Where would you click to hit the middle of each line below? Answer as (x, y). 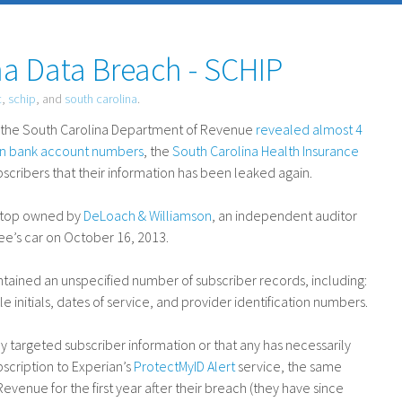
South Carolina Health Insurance (266, 151)
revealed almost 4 (310, 129)
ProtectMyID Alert (185, 366)
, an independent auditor (285, 215)
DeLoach (111, 215)
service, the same (289, 366)
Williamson (179, 215)
